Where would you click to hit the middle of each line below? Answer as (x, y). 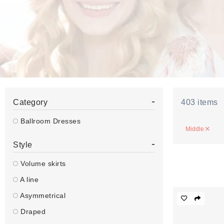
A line (28, 179)
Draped (32, 211)
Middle (195, 129)
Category (30, 102)
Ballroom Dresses (49, 121)
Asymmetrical (42, 195)
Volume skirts (42, 163)
